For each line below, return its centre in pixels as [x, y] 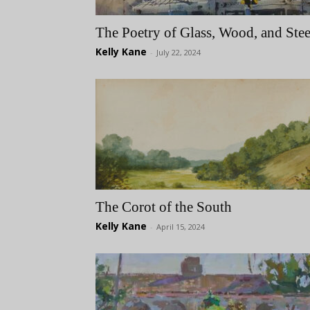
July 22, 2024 [179, 52]
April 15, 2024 [181, 227]
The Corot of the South [164, 207]
